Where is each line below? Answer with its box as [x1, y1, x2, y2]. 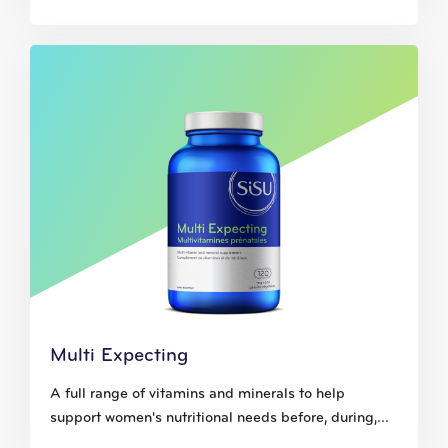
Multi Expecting [50, 346, 188, 367]
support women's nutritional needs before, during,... [50, 411, 389, 427]
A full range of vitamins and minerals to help [50, 387, 345, 403]
